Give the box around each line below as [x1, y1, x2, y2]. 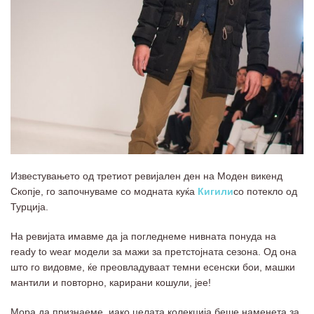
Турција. [11, 201, 48, 213]
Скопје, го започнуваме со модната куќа [11, 186, 198, 198]
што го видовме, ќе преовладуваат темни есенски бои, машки [11, 261, 295, 273]
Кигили [198, 186, 233, 198]
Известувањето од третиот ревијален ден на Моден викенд [11, 170, 282, 182]
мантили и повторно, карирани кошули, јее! [11, 277, 211, 289]
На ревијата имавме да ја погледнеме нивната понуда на [11, 231, 276, 243]
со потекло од [233, 186, 297, 198]
